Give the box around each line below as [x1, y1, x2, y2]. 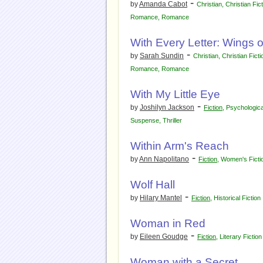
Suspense [130, 117, 159, 124]
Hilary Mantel [140, 194, 182, 202]
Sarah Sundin [140, 52, 184, 60]
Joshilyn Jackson [140, 103, 194, 112]
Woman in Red [130, 217, 205, 230]
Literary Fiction [220, 233, 262, 240]
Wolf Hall [130, 178, 175, 191]
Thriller [163, 117, 182, 124]
